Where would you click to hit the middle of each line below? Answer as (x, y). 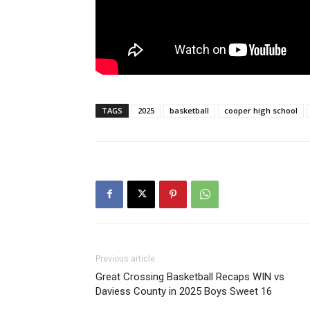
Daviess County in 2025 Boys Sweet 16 (184, 291)
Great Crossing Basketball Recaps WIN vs (190, 276)
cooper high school (261, 110)
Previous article (125, 258)
